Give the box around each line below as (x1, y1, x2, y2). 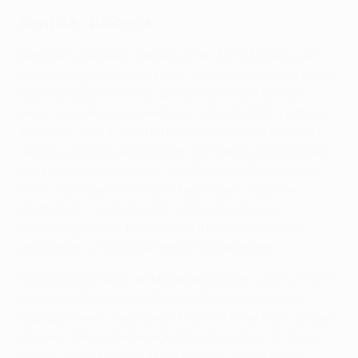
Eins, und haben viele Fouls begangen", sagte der (19, 181, 300, 199)
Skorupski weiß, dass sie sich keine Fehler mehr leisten (19, 308, 336, 327)
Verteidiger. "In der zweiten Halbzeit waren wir (19, 200, 283, 218)
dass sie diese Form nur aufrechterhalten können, (19, 85, 309, 103)
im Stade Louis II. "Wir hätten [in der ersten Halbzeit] (19, 123, 322, 141)
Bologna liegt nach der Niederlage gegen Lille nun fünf (19, 270, 334, 288)
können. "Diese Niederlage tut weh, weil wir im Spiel (19, 328, 316, 346)
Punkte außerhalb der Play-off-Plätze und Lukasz (19, 289, 305, 308)
